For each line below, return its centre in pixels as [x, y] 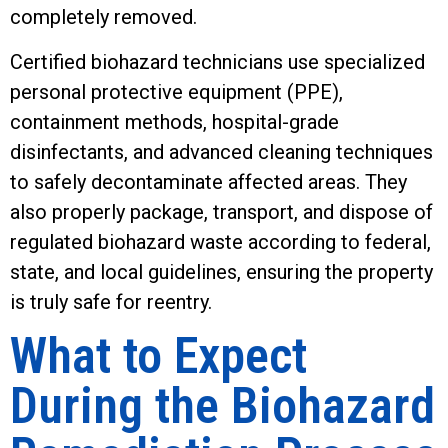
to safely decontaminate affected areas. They [208, 181]
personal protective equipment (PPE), [176, 91]
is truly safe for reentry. [113, 301]
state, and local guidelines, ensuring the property [221, 271]
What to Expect [158, 356]
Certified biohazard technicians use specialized [217, 61]
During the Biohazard [222, 406]
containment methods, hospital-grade [174, 121]
